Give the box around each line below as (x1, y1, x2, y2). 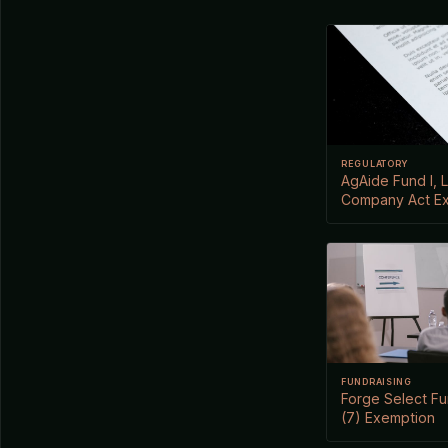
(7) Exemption (341, 408, 435, 426)
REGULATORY (341, 157, 410, 169)
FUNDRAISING (341, 375, 412, 387)
